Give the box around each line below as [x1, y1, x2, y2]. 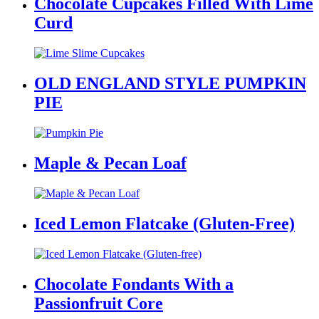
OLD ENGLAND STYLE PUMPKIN [34, 74, 306, 93]
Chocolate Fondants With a [34, 274, 234, 293]
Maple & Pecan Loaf [34, 153, 187, 172]
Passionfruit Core [34, 293, 163, 313]
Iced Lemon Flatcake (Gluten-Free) [34, 214, 295, 233]
